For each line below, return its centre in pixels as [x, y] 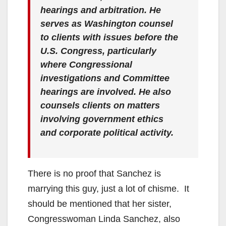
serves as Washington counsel [107, 23]
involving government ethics [102, 119]
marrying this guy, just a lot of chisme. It [108, 188]
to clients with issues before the [109, 37]
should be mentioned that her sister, [100, 204]
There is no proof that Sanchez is [94, 173]
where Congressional [86, 64]
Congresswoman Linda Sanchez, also [104, 219]
